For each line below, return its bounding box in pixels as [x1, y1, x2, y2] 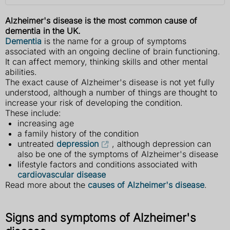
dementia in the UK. [5, 26, 81, 36]
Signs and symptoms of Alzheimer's [5, 210, 196, 225]
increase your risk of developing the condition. [5, 98, 183, 108]
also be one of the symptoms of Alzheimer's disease [17, 149, 218, 160]
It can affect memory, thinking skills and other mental [5, 56, 208, 67]
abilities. [5, 67, 37, 78]
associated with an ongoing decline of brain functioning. [5, 46, 220, 57]
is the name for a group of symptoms [42, 36, 186, 47]
